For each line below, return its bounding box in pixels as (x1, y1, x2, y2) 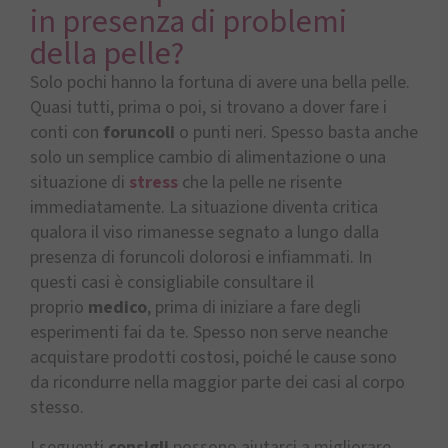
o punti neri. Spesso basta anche (175, 120, 418, 146)
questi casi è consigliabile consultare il (30, 270, 314, 296)
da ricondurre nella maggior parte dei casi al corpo (30, 370, 405, 396)
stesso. (30, 395, 84, 421)
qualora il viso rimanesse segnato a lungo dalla (30, 220, 379, 246)
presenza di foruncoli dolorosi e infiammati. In (30, 245, 372, 271)
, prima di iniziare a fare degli (147, 295, 361, 321)
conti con (30, 120, 103, 146)
